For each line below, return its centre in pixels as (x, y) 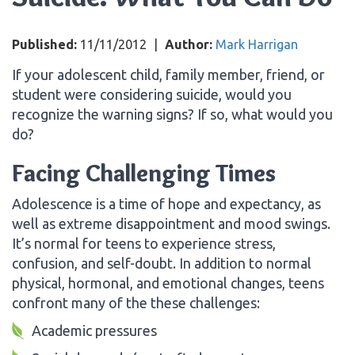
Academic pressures (94, 330)
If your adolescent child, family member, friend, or (168, 74)
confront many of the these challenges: (136, 302)
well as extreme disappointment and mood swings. (171, 223)
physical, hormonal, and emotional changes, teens (168, 282)
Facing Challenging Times (144, 173)
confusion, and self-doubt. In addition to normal (162, 263)
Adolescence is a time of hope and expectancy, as (166, 203)
